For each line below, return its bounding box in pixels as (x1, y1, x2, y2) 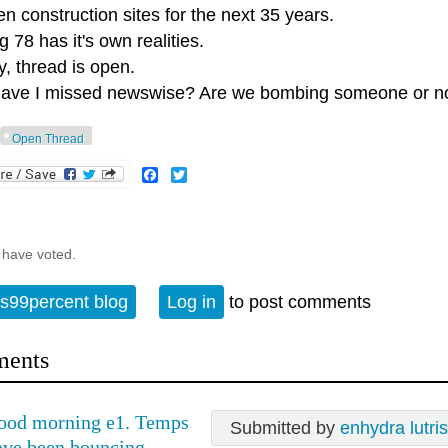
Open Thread (12, 132, 84, 147)
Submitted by (230, 417, 340, 438)
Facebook (158, 165, 229, 183)
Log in (167, 292, 216, 313)
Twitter (187, 165, 234, 183)
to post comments (224, 292, 371, 313)
